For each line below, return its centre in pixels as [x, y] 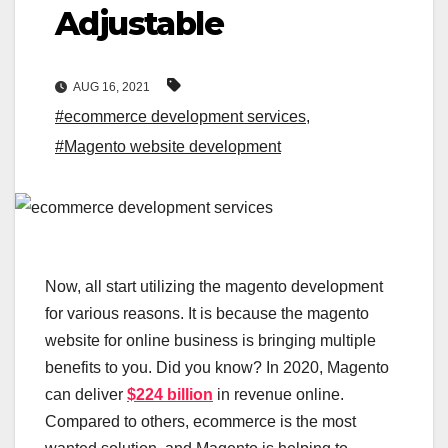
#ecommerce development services [180, 117]
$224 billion [170, 395]
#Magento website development [168, 147]
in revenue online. [278, 395]
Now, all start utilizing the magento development [214, 287]
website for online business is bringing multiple [210, 341]
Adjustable [139, 23]
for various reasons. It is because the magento [207, 314]
